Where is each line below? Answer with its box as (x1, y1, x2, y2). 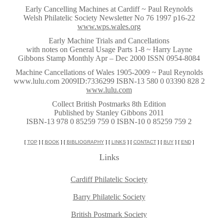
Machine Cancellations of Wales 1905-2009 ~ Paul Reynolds (15, 68, 203, 76)
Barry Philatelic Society (73, 193, 145, 201)
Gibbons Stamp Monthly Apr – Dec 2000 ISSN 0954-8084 (18, 54, 200, 62)
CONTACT (133, 139, 156, 145)
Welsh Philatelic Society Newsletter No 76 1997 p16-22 (23, 14, 195, 22)
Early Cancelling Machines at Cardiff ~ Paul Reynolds (25, 5, 193, 13)
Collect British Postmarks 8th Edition (52, 100, 166, 108)
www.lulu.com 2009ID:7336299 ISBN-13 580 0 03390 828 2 (13, 77, 205, 85)
